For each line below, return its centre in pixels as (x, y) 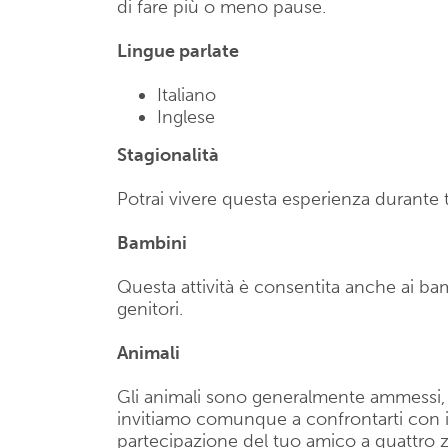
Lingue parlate (178, 51)
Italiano (186, 95)
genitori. (150, 309)
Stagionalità (168, 155)
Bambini (152, 243)
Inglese (186, 117)
